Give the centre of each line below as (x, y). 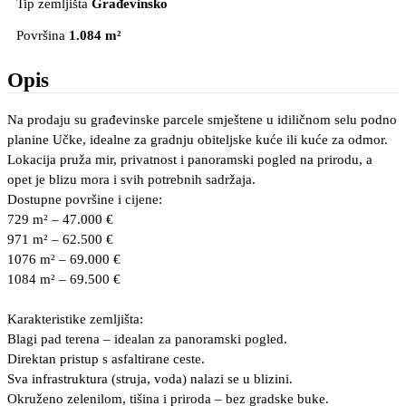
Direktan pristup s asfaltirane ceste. (106, 359)
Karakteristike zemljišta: (75, 319)
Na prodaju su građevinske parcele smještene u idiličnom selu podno (202, 120)
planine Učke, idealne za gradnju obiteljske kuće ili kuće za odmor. (198, 140)
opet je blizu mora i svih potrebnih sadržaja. (131, 180)
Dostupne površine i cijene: (85, 200)
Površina (41, 36)
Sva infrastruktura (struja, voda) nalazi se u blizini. (150, 379)
